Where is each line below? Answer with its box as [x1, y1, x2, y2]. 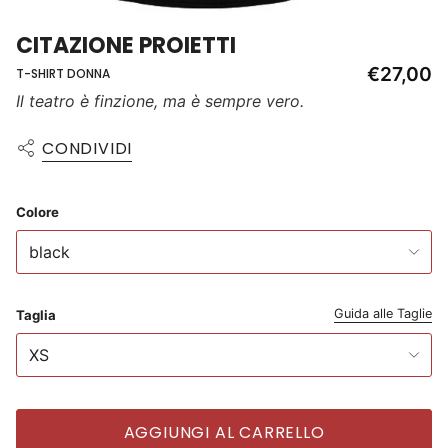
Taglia [16, 306, 56, 323]
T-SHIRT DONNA [16, 65, 110, 83]
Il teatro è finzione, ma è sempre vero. [16, 91, 304, 112]
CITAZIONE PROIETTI [16, 30, 236, 62]
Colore [16, 204, 59, 221]
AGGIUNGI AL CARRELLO [123, 421, 325, 445]
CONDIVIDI [42, 137, 133, 161]
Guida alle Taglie [334, 306, 432, 322]
